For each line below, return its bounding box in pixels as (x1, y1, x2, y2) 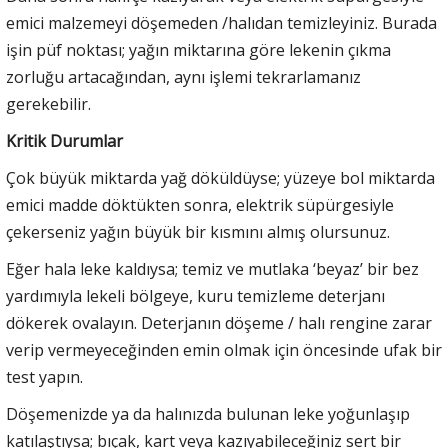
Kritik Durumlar (6, 129, 123, 152)
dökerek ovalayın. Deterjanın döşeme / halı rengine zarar (6, 311, 432, 334)
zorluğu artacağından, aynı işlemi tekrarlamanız (6, 65, 361, 88)
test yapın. (6, 365, 83, 388)
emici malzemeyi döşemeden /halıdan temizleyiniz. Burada (6, 11, 437, 34)
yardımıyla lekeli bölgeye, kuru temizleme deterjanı (6, 284, 385, 307)
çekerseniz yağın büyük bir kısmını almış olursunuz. (6, 220, 390, 243)
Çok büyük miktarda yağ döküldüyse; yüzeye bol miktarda (6, 166, 435, 189)
